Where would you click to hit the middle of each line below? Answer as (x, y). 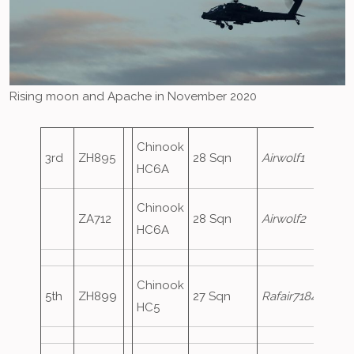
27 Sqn (212, 296)
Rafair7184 (290, 296)
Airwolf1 (283, 158)
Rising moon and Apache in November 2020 (133, 96)
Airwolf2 (284, 219)
